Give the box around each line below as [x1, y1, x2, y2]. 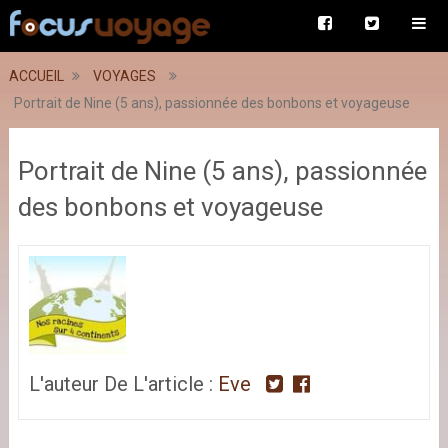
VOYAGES [92, 68, 156, 84]
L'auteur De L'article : [28, 371, 218, 396]
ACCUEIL [8, 68, 64, 84]
